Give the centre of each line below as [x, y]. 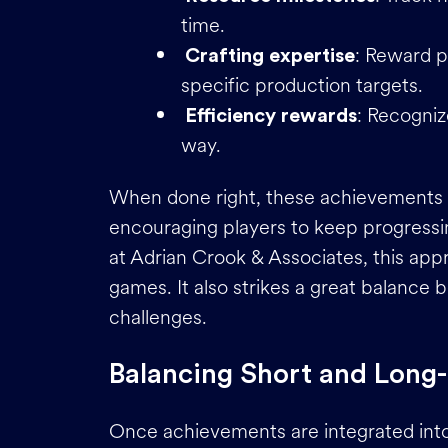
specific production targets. [302, 85]
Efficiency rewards [271, 115]
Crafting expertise [270, 55]
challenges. [158, 317]
